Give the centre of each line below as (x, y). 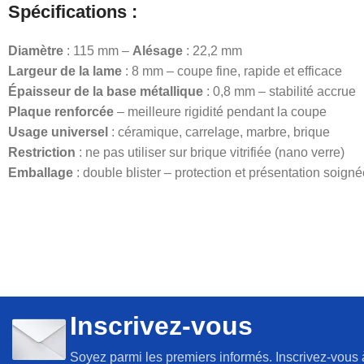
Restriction (42, 152)
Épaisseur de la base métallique (106, 91)
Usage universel (58, 132)
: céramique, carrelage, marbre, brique (219, 132)
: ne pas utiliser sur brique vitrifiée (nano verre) (210, 152)
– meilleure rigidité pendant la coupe (220, 111)
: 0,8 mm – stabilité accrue (279, 91)
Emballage (41, 172)
